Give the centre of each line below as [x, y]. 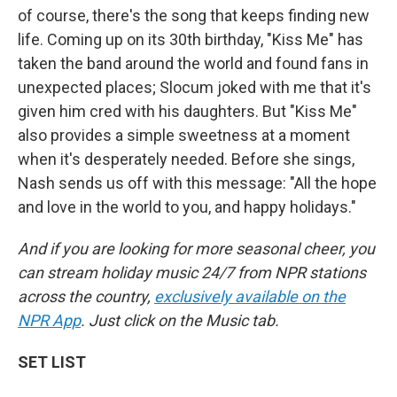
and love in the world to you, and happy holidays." [187, 206]
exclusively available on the [250, 296]
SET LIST [52, 362]
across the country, [86, 296]
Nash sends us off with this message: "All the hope [197, 183]
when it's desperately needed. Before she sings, [186, 159]
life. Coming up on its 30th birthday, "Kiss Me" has [191, 39]
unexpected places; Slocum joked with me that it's [195, 87]
